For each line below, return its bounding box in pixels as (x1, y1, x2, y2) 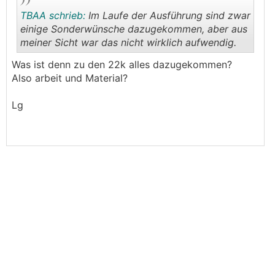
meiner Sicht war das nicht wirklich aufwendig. (20, 36, 236, 48)
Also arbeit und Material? (12, 72, 128, 84)
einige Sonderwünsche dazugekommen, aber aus (20, 23, 247, 35)
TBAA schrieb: (20, 9, 85, 21)
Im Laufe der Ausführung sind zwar (85, 9, 250, 21)
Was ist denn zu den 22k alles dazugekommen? (12, 58, 232, 71)
